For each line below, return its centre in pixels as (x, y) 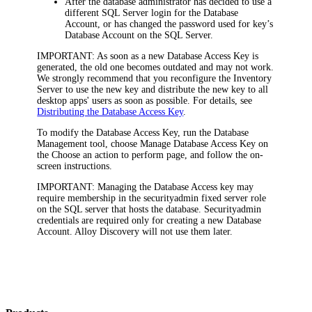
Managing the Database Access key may (174, 187)
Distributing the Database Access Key (110, 111)
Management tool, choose (89, 143)
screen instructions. (75, 166)
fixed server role (233, 198)
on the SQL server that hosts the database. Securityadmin (149, 209)
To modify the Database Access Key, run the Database (143, 132)
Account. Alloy (69, 231)
